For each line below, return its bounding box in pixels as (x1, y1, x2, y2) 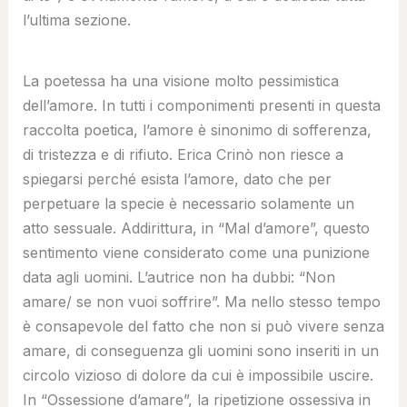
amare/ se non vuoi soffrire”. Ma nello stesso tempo (22, 292, 381, 311)
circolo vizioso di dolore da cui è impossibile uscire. (22, 365, 373, 384)
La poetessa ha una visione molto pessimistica (22, 71, 339, 90)
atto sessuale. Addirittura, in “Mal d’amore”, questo (22, 218, 370, 237)
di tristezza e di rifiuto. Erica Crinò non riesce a (22, 144, 343, 164)
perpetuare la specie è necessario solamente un (22, 194, 354, 213)
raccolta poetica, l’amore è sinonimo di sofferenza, (22, 120, 372, 139)
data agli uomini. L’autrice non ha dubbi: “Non (22, 267, 335, 286)
